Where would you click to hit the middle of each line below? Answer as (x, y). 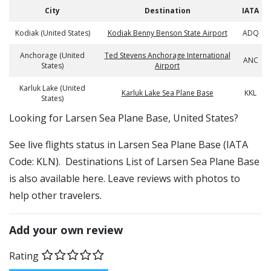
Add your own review (66, 230)
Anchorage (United (52, 55)
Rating (24, 256)
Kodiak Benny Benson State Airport (167, 33)
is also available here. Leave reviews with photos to (125, 178)
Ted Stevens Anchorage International (167, 55)
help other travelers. (55, 195)
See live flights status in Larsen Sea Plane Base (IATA (129, 145)
